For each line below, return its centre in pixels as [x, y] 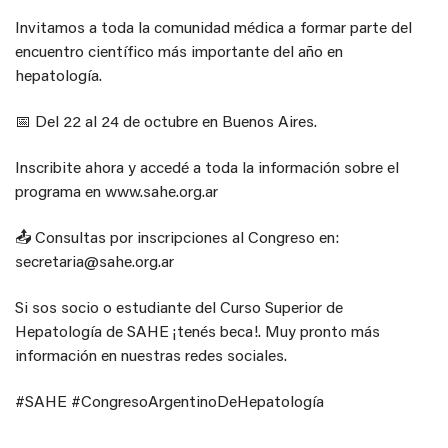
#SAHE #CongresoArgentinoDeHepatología [169, 400]
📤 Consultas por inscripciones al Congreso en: [177, 236]
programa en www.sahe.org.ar [116, 190]
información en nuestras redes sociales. [151, 354]
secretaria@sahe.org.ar [94, 260]
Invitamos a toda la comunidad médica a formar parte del [213, 26]
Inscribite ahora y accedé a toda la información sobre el [207, 166]
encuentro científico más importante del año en [179, 50]
